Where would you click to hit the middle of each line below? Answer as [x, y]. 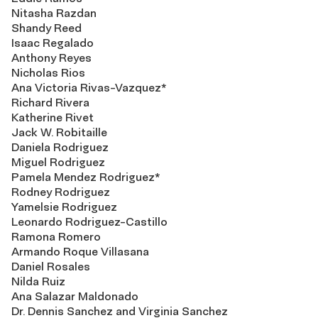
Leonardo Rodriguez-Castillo [89, 222]
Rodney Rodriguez [61, 192]
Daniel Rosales [51, 267]
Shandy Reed [46, 28]
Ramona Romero [56, 237]
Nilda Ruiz [38, 281]
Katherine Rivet [53, 117]
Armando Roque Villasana [80, 252]
